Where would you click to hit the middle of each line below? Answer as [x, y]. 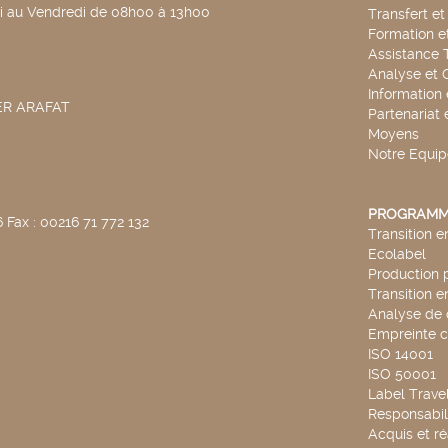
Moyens [393, 134]
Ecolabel [396, 254]
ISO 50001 [401, 374]
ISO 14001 [400, 354]
